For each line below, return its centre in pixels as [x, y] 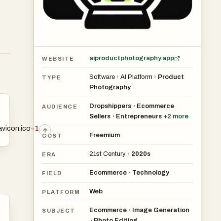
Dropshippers [110, 106]
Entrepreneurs [139, 116]
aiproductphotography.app [132, 58]
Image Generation [161, 210]
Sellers [100, 116]
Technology [151, 173]
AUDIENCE [60, 106]
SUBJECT [59, 210]
